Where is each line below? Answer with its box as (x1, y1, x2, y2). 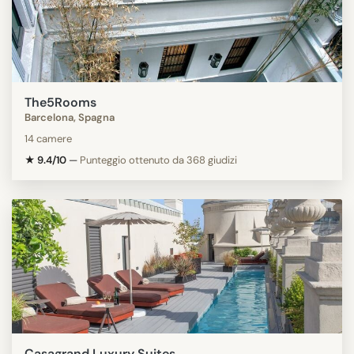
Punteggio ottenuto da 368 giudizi (80, 153, 237, 167)
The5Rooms (24, 93, 96, 111)
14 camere (24, 131, 72, 145)
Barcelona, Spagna (24, 110, 115, 124)
